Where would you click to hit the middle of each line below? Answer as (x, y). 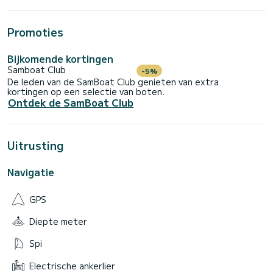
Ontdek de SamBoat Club (71, 103)
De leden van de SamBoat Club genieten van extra (113, 82)
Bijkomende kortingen (60, 59)
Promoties (35, 32)
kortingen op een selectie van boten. (86, 92)
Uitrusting (36, 145)
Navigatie (31, 172)
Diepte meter (58, 221)
